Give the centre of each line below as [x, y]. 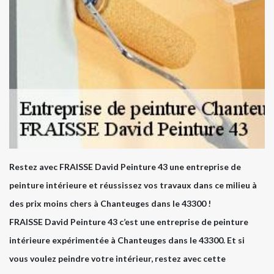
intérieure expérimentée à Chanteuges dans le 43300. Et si [127, 240]
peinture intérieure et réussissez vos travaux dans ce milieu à [133, 185]
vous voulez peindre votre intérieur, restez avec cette [117, 259]
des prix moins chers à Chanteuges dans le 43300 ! [110, 204]
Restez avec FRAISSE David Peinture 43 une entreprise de [125, 167]
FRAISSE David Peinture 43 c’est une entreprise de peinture [129, 222]
